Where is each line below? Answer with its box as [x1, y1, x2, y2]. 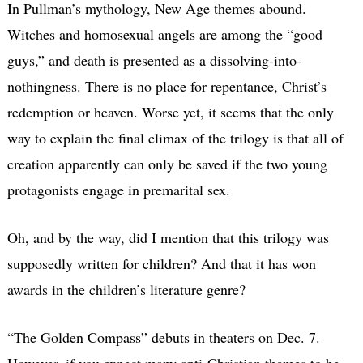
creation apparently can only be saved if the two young [6, 153, 327, 173]
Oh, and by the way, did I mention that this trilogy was [6, 227, 329, 247]
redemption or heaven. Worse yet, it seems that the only [6, 101, 334, 122]
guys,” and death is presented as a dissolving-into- [6, 49, 301, 70]
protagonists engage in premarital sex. [6, 179, 230, 199]
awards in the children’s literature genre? [6, 279, 246, 299]
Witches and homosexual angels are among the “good [6, 23, 322, 44]
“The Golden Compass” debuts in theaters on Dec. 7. [6, 327, 320, 347]
